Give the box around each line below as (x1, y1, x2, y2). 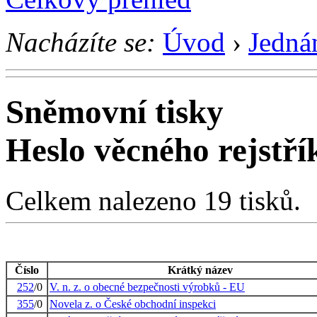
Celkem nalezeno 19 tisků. (6, 185, 301, 216)
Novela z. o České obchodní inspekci (50, 297, 216, 310)
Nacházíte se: (6, 26, 156, 57)
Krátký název (168, 263, 233, 276)
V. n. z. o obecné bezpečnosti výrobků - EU (50, 280, 245, 293)
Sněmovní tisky (6, 93, 224, 131)
